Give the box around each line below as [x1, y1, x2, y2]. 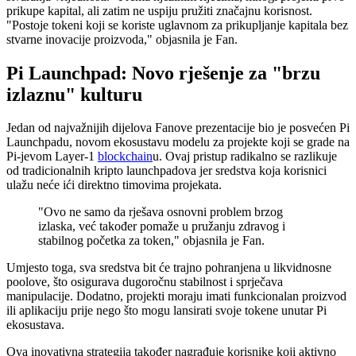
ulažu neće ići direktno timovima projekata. [6, 178, 222, 192]
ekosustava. [6, 318, 64, 332]
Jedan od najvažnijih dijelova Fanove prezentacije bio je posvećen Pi [6, 121, 350, 135]
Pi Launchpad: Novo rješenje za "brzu [6, 62, 320, 83]
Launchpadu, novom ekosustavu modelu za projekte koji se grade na [6, 135, 350, 149]
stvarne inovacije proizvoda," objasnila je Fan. [6, 32, 238, 46]
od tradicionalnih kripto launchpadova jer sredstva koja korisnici [6, 164, 327, 178]
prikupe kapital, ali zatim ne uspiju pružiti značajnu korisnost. [6, 3, 312, 17]
